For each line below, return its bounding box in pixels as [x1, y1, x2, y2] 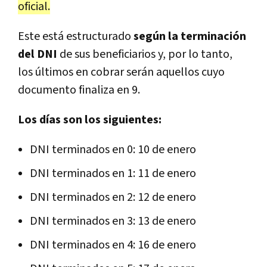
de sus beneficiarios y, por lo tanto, [60, 46, 232, 63]
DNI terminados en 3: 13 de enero [30, 213, 196, 229]
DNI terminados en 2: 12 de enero [30, 190, 196, 206]
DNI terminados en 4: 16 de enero [30, 237, 196, 253]
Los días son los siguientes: [18, 112, 162, 128]
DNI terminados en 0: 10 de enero [30, 142, 196, 158]
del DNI [18, 46, 60, 63]
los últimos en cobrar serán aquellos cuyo [18, 64, 225, 80]
